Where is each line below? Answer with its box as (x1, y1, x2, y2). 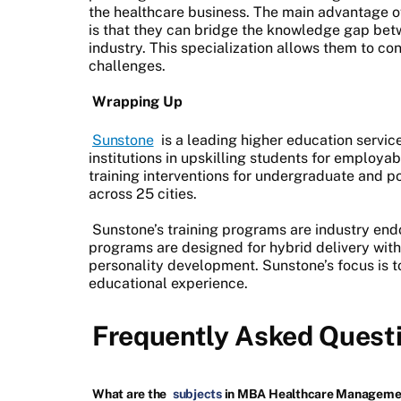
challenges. (89, 56, 166, 74)
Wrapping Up (92, 92, 183, 110)
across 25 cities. (89, 184, 197, 202)
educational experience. (89, 274, 248, 292)
